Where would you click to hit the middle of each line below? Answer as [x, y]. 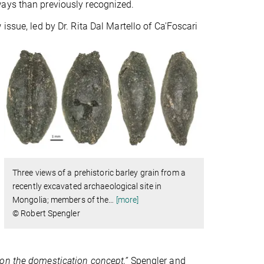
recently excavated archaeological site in [87, 187]
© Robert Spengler [46, 214]
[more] [127, 200]
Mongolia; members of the [61, 200]
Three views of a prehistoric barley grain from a [99, 173]
